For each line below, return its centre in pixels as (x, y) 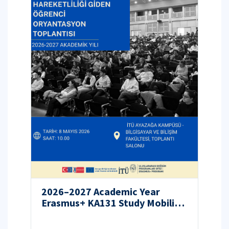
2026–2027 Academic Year (101, 192)
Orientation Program (90, 214)
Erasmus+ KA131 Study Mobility (113, 203)
